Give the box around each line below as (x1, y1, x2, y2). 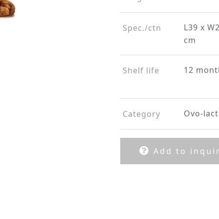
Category (122, 109, 160, 119)
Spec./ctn (122, 22, 161, 33)
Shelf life (122, 65, 159, 76)
